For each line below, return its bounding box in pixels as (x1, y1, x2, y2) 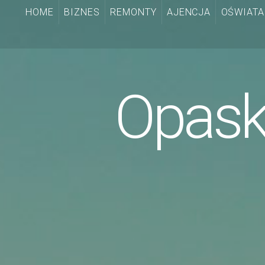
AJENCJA (166, 7, 211, 18)
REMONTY (109, 7, 157, 18)
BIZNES (63, 7, 100, 18)
